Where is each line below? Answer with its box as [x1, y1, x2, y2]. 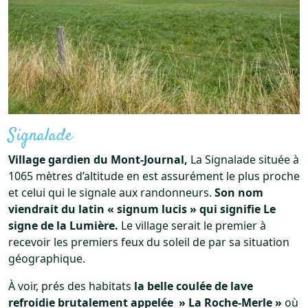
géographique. [8, 250, 85, 266]
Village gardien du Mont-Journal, [8, 151, 188, 167]
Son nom [214, 184, 263, 200]
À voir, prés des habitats [8, 278, 134, 294]
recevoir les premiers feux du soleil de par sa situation [8, 234, 289, 250]
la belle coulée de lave [134, 278, 253, 294]
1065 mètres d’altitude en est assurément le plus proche [8, 168, 300, 184]
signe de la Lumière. [8, 217, 118, 233]
